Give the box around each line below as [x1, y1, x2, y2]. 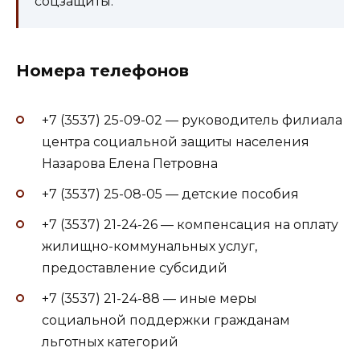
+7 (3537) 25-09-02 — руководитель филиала [42, 112, 342, 128]
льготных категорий [42, 334, 178, 350]
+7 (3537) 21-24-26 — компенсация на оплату [42, 217, 338, 233]
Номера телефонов [16, 60, 189, 80]
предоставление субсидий [42, 260, 227, 276]
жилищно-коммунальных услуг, [42, 239, 257, 255]
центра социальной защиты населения [42, 133, 309, 149]
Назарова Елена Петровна [42, 155, 218, 171]
